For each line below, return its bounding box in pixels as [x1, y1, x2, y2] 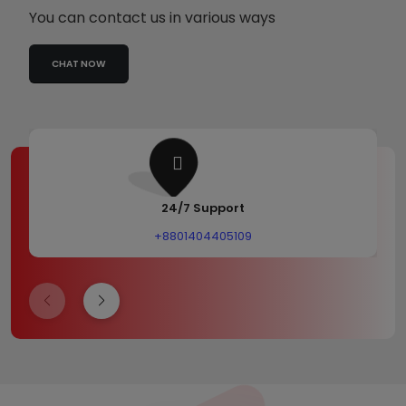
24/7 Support [161, 198, 245, 217]
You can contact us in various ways [29, 7, 275, 28]
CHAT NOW [52, 56, 106, 71]
